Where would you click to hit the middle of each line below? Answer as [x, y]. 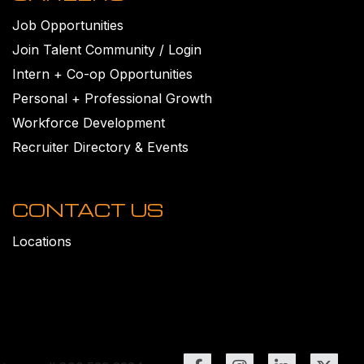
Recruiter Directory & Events [100, 147]
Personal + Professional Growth [112, 98]
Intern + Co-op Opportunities [102, 74]
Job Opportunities [67, 25]
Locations [41, 241]
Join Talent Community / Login [106, 49]
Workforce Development [88, 122]
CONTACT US [87, 209]
